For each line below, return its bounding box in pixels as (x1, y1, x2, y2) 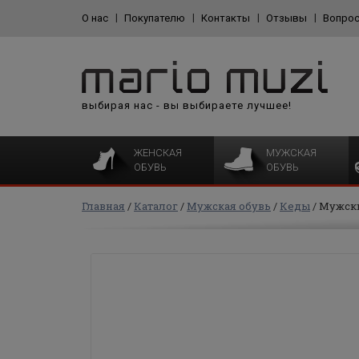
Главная (82, 199, 125, 213)
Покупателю (124, 12, 185, 24)
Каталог (134, 199, 178, 213)
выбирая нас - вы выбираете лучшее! (82, 99, 292, 111)
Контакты (201, 12, 250, 24)
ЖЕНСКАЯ (134, 147, 182, 159)
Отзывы (266, 12, 307, 24)
